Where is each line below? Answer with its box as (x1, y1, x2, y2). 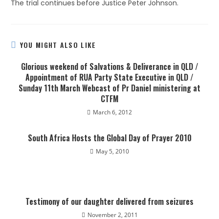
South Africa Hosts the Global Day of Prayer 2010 (27, 132, 192, 144)
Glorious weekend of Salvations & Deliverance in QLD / (21, 61, 198, 72)
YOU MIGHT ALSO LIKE (20, 40, 96, 50)
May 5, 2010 (96, 147, 129, 155)
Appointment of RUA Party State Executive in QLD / (25, 71, 194, 83)
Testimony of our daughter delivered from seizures (25, 196, 194, 207)
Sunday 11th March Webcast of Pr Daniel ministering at (19, 82, 200, 94)
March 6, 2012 (93, 108, 132, 116)
